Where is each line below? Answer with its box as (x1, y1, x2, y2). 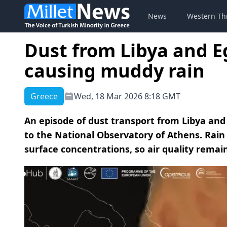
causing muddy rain (24, 58, 205, 83)
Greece (30, 91, 58, 102)
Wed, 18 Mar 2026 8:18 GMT (74, 91, 180, 102)
